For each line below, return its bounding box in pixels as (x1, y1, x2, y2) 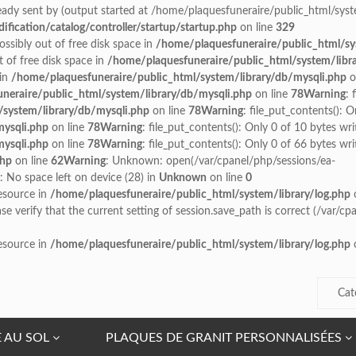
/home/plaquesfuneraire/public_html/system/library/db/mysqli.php (11, 72, 346, 83)
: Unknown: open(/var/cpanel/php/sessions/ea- (106, 156, 335, 167)
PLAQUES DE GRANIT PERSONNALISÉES (105, 331, 342, 344)
